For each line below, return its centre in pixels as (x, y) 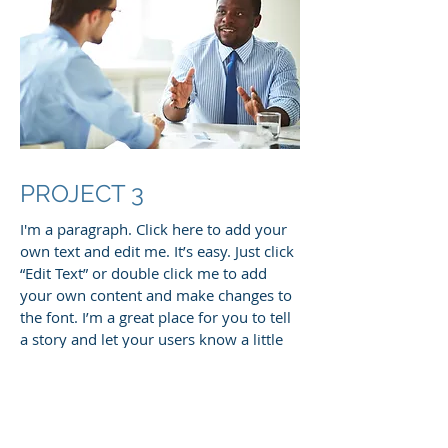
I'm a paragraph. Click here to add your (153, 229)
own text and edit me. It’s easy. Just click (157, 251)
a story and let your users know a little (151, 339)
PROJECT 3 (85, 193)
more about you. (77, 361)
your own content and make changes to (156, 295)
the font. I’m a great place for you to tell (155, 317)
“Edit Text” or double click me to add (143, 273)
